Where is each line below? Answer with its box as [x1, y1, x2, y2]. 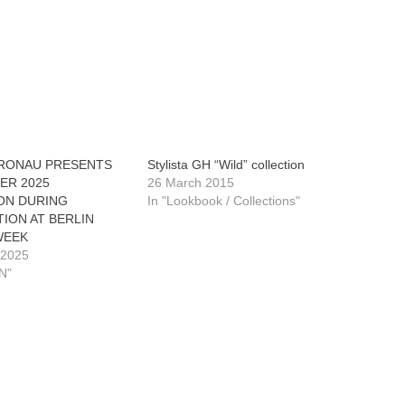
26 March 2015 [146, 175, 234, 190]
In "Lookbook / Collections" [146, 193, 300, 208]
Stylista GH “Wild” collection [146, 157, 305, 172]
